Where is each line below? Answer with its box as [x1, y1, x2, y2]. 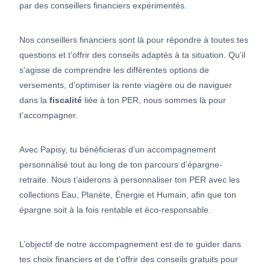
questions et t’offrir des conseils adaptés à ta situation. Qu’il [19, 49, 245, 60]
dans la [19, 95, 49, 105]
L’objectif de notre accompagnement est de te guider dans [19, 239, 241, 249]
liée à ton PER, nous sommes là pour [82, 95, 226, 105]
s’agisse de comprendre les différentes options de [19, 64, 209, 75]
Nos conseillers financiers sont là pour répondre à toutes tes [19, 34, 248, 45]
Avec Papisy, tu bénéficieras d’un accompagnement [19, 144, 216, 154]
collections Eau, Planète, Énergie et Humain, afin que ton [19, 189, 236, 199]
